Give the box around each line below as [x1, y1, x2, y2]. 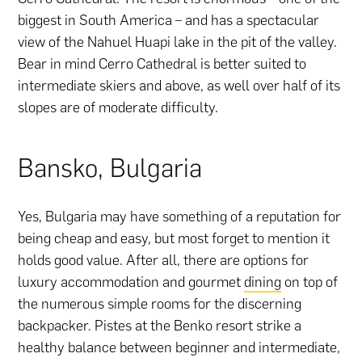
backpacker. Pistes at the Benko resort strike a [18, 317, 302, 335]
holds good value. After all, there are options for [18, 251, 309, 270]
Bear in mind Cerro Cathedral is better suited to [18, 55, 307, 74]
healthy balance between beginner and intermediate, [18, 339, 341, 357]
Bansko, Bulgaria [18, 153, 203, 184]
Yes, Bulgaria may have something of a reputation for [18, 208, 342, 226]
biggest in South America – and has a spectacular [18, 11, 320, 30]
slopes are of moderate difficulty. [18, 99, 219, 117]
